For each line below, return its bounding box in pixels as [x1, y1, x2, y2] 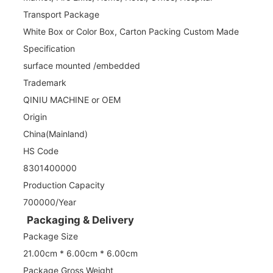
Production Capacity [23, 179, 105, 190]
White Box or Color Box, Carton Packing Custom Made [23, 26, 239, 37]
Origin [23, 111, 47, 122]
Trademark [23, 77, 66, 88]
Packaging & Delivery [26, 213, 134, 226]
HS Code [23, 145, 58, 156]
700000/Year [23, 196, 76, 207]
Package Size [23, 230, 78, 241]
